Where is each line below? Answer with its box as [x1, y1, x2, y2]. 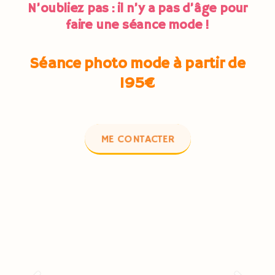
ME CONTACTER [101, 133, 174, 146]
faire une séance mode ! [66, 17, 209, 34]
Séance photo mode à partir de [29, 54, 246, 74]
